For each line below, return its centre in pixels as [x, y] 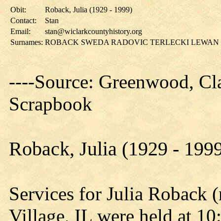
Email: [20, 31]
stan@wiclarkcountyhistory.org [93, 31]
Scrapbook [51, 104]
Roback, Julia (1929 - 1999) [89, 10]
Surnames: [27, 42]
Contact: [23, 20]
